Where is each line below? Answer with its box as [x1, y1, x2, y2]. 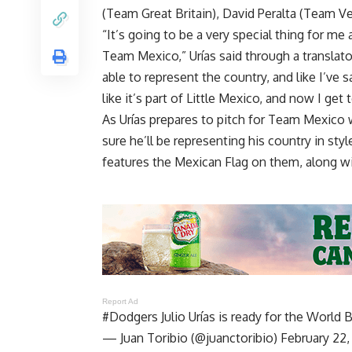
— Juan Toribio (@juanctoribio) [102, 329, 280, 346]
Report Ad [102, 296, 139, 306]
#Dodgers [102, 308, 158, 324]
